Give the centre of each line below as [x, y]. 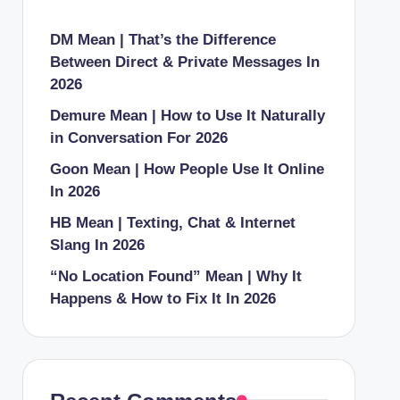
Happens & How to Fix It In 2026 [162, 298]
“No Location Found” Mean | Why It [175, 276]
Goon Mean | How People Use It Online [187, 169]
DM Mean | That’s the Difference [162, 39]
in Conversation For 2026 [138, 137]
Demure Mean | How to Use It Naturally [187, 115]
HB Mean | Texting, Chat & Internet [172, 222]
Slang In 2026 [97, 245]
